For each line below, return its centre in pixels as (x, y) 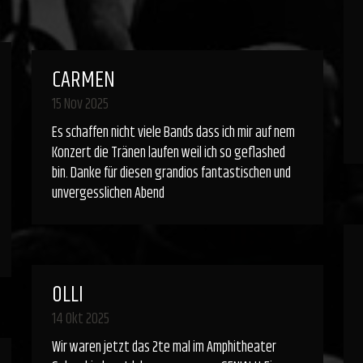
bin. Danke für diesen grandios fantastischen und (171, 173)
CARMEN (83, 81)
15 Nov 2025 (80, 105)
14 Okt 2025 (80, 319)
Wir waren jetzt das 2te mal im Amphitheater (164, 348)
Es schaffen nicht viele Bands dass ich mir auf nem (173, 133)
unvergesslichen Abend (108, 194)
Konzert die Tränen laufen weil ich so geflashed (168, 153)
